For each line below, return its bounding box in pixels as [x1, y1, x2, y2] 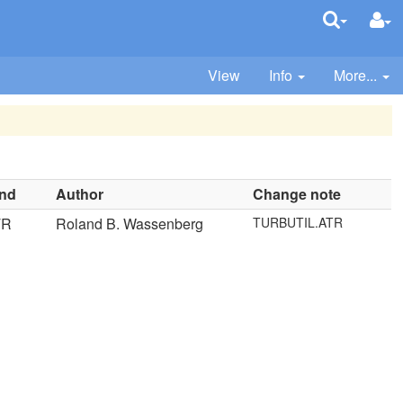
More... [334, 65, 377, 85]
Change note [253, 184, 342, 204]
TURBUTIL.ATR [253, 213, 344, 231]
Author [56, 184, 104, 204]
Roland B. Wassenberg [56, 213, 204, 234]
